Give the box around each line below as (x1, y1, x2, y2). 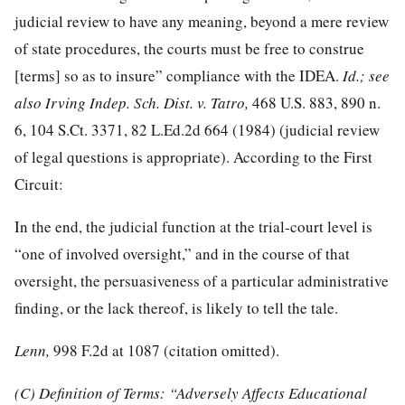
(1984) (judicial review (229, 118, 380, 140)
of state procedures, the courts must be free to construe (14, 37, 364, 59)
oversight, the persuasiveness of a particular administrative (14, 269, 389, 291)
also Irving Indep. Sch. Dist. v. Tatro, (14, 91, 252, 113)
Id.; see (343, 64, 390, 86)
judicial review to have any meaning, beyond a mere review (14, 10, 389, 32)
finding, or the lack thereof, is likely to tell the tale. (14, 297, 338, 318)
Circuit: (14, 173, 63, 194)
